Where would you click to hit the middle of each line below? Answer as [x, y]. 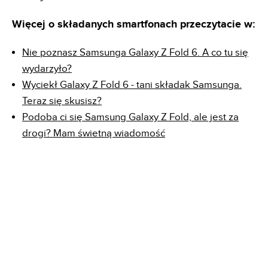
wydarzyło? [47, 68]
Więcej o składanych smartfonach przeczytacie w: [133, 24]
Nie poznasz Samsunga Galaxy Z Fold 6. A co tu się [135, 52]
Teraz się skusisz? [62, 101]
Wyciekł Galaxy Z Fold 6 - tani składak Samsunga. [132, 85]
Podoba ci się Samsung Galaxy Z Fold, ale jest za [130, 117]
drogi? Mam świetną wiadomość [94, 133]
